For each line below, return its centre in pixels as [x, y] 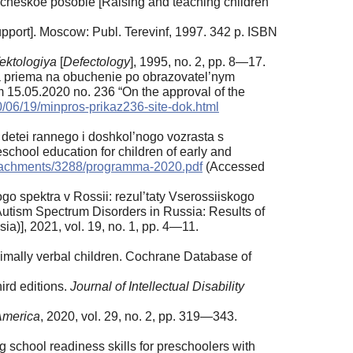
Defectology [97, 61]
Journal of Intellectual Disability [157, 286]
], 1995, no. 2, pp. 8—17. [198, 61]
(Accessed [234, 166]
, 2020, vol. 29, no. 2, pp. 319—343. [139, 316]
